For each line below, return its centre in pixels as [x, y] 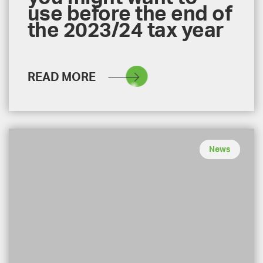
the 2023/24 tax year [126, 31]
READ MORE [62, 77]
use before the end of [130, 14]
